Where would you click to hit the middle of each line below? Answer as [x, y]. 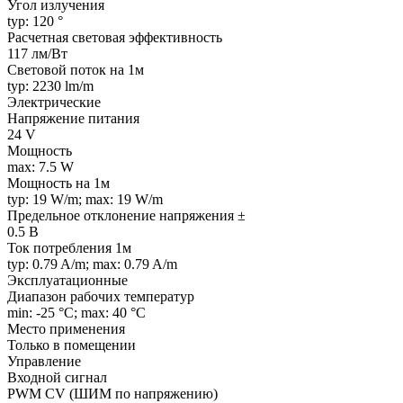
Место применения [66, 328]
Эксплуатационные [67, 280]
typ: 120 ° [35, 21]
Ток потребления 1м [69, 247]
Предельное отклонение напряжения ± [126, 215]
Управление [44, 361]
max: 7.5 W [40, 166]
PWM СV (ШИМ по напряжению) [112, 393]
